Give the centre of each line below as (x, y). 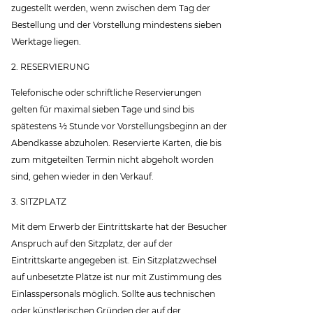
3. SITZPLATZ (39, 201)
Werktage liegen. (46, 42)
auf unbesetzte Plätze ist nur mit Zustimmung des (117, 277)
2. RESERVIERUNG (51, 67)
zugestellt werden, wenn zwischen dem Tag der (111, 8)
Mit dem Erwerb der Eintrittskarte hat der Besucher (119, 226)
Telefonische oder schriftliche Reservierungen (107, 92)
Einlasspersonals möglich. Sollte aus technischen (114, 293)
